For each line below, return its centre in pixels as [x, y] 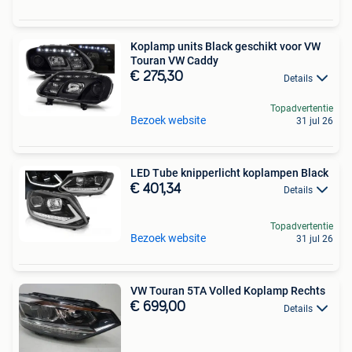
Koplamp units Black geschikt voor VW [225, 47]
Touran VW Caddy [174, 61]
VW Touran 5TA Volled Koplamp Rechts [228, 291]
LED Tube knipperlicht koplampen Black [229, 172]
